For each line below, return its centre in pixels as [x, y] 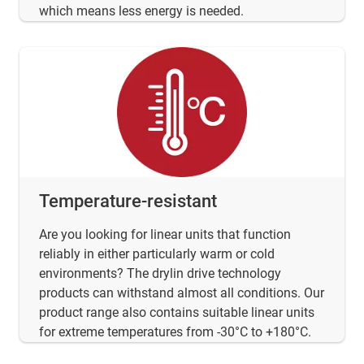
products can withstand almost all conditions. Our [182, 293]
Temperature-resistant [128, 201]
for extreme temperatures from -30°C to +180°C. [175, 332]
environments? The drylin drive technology [160, 274]
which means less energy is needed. [141, 11]
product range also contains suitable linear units [177, 313]
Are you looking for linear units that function [165, 235]
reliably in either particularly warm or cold [157, 254]
